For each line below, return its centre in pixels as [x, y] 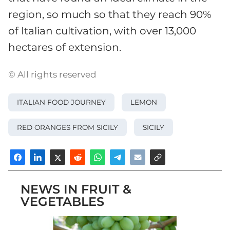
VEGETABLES [62, 202]
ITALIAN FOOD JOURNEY [61, 102]
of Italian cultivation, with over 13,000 [102, 31]
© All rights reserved [52, 75]
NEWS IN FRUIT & [76, 189]
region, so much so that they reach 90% [110, 15]
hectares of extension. [65, 47]
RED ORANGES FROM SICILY [68, 127]
